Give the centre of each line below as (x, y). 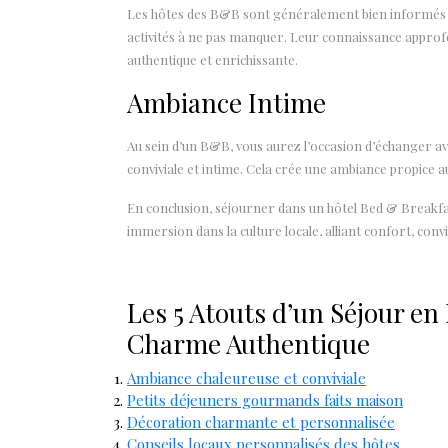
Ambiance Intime (226, 102)
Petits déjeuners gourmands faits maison (265, 399)
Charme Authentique (248, 343)
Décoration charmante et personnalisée (261, 421)
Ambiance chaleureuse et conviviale (246, 377)
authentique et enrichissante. (212, 59)
